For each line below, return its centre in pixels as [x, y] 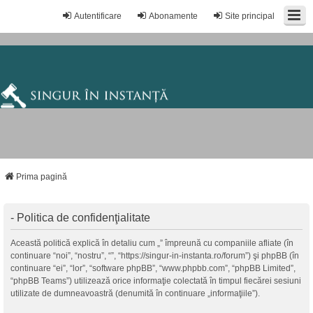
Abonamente [173, 16]
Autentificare [98, 16]
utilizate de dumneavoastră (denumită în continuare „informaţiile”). [135, 293]
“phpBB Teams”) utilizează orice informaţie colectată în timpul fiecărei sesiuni [156, 281]
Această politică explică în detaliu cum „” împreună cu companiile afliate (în [152, 243]
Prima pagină [42, 177]
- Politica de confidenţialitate [80, 218]
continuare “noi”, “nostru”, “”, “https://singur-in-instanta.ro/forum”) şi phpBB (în [155, 256]
